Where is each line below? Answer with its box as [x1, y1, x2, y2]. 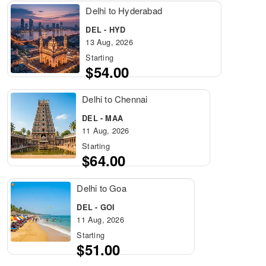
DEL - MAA [82, 113, 123, 124]
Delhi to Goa [77, 181, 126, 194]
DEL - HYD [85, 24, 126, 35]
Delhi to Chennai [82, 93, 148, 106]
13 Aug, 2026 [85, 36, 133, 47]
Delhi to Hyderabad [85, 4, 163, 17]
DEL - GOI [77, 201, 115, 213]
